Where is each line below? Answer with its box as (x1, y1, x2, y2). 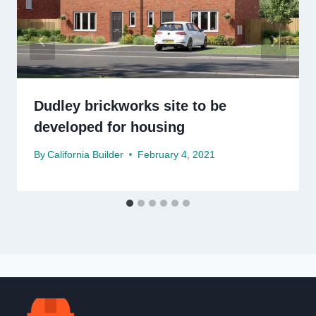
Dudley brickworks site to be (34, 98, 226, 114)
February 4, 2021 (138, 149, 216, 160)
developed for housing (34, 119, 185, 135)
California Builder (47, 149, 124, 160)
